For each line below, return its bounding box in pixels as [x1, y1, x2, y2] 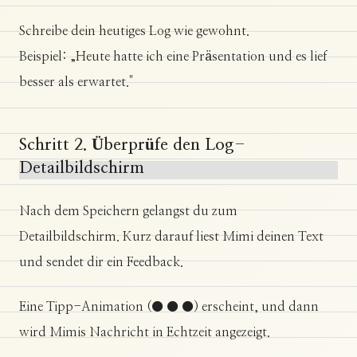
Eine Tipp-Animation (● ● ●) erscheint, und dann [19, 300, 319, 314]
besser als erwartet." [19, 76, 133, 89]
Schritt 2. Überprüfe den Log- [19, 136, 245, 154]
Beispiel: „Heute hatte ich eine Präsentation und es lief [19, 50, 327, 64]
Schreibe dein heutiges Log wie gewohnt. [19, 25, 249, 38]
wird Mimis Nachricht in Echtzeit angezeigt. [19, 326, 270, 339]
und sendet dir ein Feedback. [19, 256, 183, 269]
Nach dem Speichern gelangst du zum [19, 205, 237, 218]
